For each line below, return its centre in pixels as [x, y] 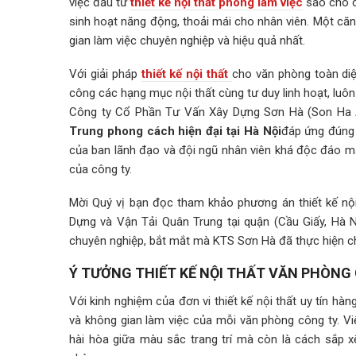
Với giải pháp [105, 74]
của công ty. [101, 169]
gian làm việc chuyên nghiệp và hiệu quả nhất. [187, 41]
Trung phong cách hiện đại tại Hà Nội [175, 131]
